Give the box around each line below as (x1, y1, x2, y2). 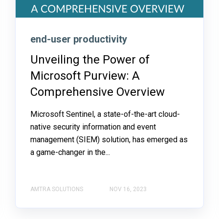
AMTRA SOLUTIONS (30, 185, 83, 193)
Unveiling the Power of (30, 52, 150, 66)
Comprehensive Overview (30, 85, 165, 99)
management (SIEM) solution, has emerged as (30, 134, 188, 144)
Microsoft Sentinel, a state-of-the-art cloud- (30, 109, 180, 119)
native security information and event (30, 122, 156, 131)
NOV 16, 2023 (109, 185, 147, 193)
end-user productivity (30, 33, 127, 45)
